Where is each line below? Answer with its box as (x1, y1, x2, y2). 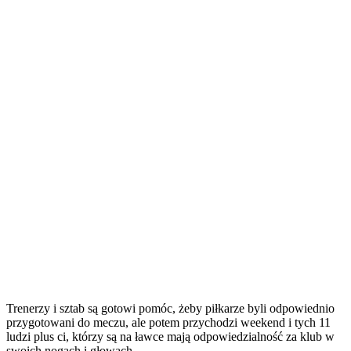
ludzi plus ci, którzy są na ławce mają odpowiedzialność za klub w (6, 330, 335, 344)
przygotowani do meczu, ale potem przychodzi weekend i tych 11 (6, 316, 331, 330)
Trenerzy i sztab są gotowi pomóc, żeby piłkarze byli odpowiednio (6, 302, 335, 316)
